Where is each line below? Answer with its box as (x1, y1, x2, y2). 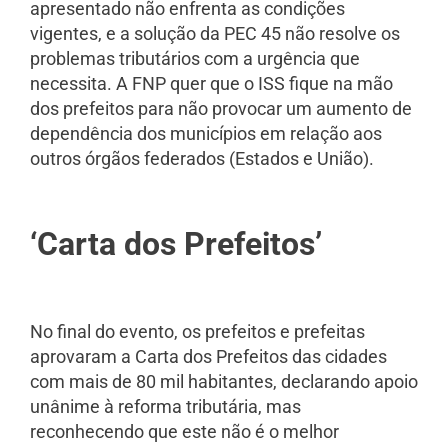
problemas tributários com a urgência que (30, 48, 360, 70)
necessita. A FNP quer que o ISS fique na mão (30, 73, 393, 95)
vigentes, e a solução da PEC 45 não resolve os (30, 23, 400, 45)
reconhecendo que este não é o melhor (30, 420, 339, 442)
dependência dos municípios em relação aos (30, 123, 382, 145)
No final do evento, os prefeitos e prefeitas (30, 320, 365, 342)
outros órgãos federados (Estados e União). (30, 148, 374, 170)
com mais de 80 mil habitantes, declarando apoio (30, 370, 418, 392)
